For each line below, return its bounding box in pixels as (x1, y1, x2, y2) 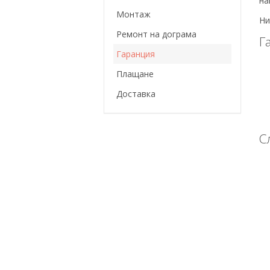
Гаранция (116, 48, 155, 60)
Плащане (116, 68, 154, 80)
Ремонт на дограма (116, 28, 196, 40)
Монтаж (116, 8, 151, 20)
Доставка (116, 88, 155, 100)
